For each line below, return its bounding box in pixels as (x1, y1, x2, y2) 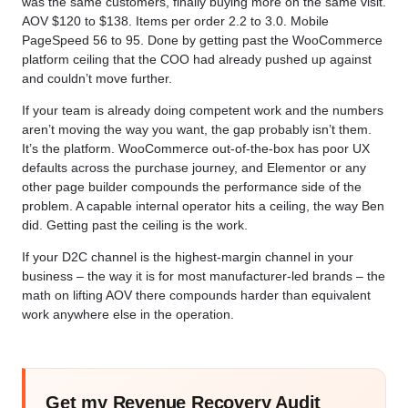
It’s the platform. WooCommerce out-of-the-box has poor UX (22, 140, 370, 156)
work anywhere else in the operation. (22, 307, 234, 322)
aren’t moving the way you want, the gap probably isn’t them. (22, 121, 372, 137)
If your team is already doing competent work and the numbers (22, 102, 383, 117)
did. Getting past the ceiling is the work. (22, 217, 248, 232)
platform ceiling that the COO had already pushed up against (22, 51, 372, 66)
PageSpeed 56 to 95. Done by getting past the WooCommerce (22, 32, 382, 47)
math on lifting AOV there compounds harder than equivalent (22, 288, 371, 303)
